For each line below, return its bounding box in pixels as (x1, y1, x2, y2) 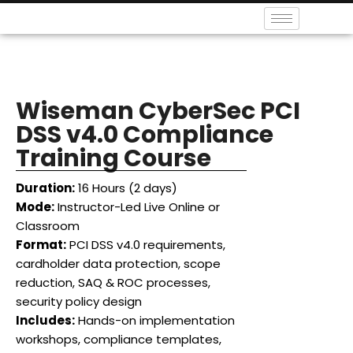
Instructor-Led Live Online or (54, 199, 220, 215)
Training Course (16, 142, 211, 175)
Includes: (16, 312, 75, 329)
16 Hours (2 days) (75, 180, 177, 196)
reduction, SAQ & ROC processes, (16, 274, 210, 291)
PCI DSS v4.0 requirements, (66, 236, 225, 253)
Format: (16, 236, 66, 253)
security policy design (16, 293, 142, 310)
